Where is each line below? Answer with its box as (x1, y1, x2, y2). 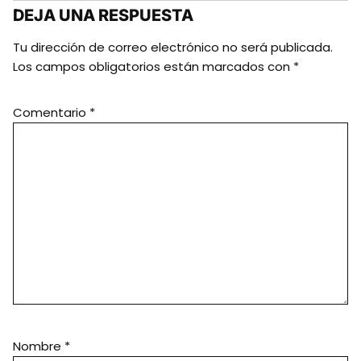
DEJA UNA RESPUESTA (13, 5, 193, 25)
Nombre (13, 337, 64, 355)
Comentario (13, 103, 89, 121)
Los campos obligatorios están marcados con (13, 57, 293, 75)
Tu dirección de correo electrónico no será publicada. (13, 38, 333, 56)
